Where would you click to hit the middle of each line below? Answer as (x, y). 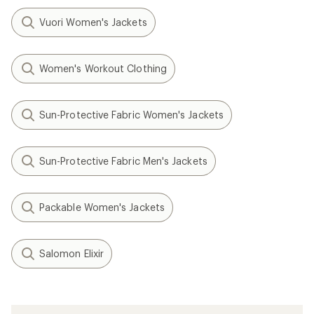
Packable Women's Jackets (102, 207)
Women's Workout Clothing (103, 68)
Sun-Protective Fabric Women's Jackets (131, 115)
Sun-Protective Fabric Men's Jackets (123, 161)
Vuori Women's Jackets (93, 22)
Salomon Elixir (72, 253)
